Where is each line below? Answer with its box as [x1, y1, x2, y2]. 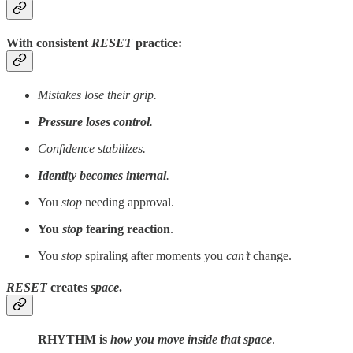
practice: [132, 35, 182, 50]
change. [250, 249, 292, 263]
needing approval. [82, 195, 174, 210]
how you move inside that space [110, 332, 272, 346]
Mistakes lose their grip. [38, 88, 157, 102]
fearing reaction [83, 222, 170, 236]
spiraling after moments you [82, 249, 226, 263]
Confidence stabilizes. [38, 142, 146, 156]
